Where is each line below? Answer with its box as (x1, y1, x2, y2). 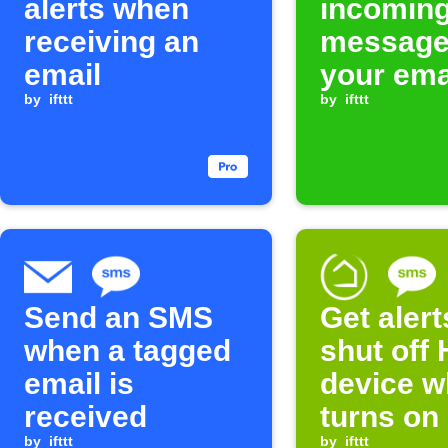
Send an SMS (24, 301, 213, 334)
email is (24, 367, 134, 400)
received (24, 400, 147, 433)
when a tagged (24, 334, 231, 367)
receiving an (24, 25, 199, 58)
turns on (320, 400, 439, 433)
